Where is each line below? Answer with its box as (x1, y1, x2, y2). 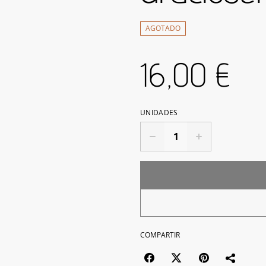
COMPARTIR (140, 230, 180, 240)
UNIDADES (140, 107, 178, 118)
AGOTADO (145, 23, 180, 34)
